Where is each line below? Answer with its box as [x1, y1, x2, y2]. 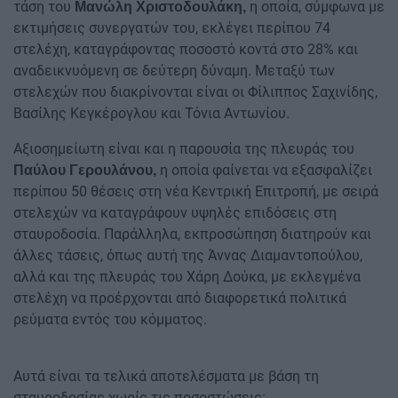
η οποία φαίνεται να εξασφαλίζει [156, 162, 372, 179]
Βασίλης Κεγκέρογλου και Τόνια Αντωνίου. [13, 105, 290, 123]
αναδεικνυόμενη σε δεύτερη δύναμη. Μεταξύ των [13, 62, 335, 80]
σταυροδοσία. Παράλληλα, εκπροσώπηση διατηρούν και [13, 226, 371, 243]
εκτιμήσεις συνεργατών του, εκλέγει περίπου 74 [13, 20, 330, 37]
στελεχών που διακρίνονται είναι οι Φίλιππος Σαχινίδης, [13, 84, 378, 101]
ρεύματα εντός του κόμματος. [13, 311, 207, 329]
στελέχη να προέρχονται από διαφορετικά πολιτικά [13, 290, 346, 307]
